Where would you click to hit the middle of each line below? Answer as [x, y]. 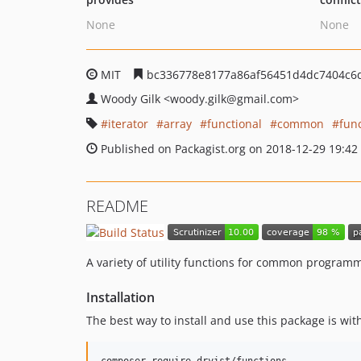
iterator [128, 124]
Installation [120, 297]
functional [234, 124]
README [117, 206]
